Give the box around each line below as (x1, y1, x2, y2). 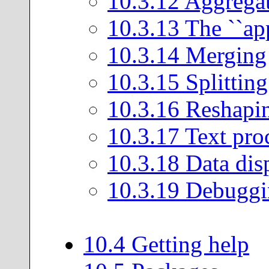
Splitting (180, 68, 268, 95)
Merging (180, 41, 267, 68)
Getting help (125, 231, 249, 257)
